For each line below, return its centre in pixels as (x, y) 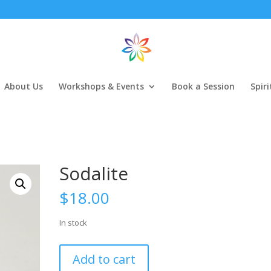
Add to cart (104, 259)
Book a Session (203, 86)
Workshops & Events (101, 86)
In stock (73, 223)
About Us (24, 86)
